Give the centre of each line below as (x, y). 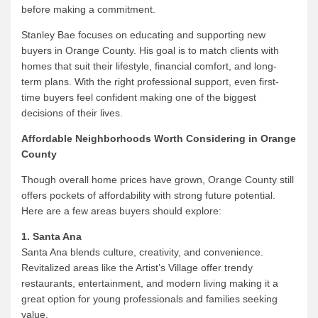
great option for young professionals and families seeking (149, 298)
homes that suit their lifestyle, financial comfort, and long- (149, 66)
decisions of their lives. (72, 113)
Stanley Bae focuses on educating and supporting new (143, 34)
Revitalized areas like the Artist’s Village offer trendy (137, 267)
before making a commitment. (88, 9)
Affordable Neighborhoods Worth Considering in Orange (159, 138)
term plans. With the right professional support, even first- (150, 81)
